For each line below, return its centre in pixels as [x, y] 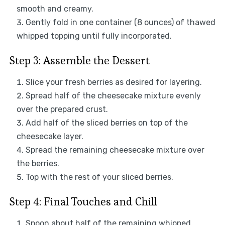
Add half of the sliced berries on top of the [106, 123]
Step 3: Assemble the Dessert [79, 61]
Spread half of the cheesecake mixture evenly [113, 96]
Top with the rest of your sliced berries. [99, 177]
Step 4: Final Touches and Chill [83, 202]
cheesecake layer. [50, 137]
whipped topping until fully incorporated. [94, 36]
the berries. [38, 164]
